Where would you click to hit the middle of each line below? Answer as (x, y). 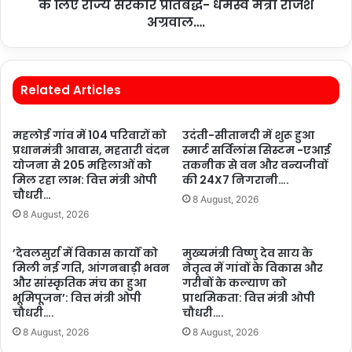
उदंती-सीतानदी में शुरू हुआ (248, 135)
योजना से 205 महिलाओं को (82, 165)
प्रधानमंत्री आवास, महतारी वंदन (91, 150)
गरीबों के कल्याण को (235, 283)
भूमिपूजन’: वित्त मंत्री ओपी (77, 298)
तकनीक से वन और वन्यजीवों (255, 165)
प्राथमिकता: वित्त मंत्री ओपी (249, 298)
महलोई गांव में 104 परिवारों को (90, 135)
